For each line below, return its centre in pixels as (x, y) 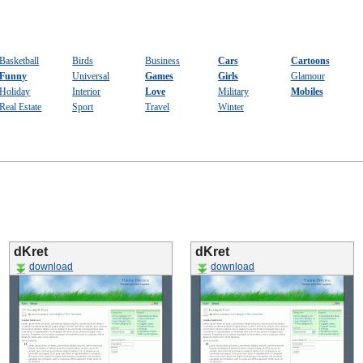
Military (233, 92)
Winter (231, 107)
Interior (87, 92)
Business (163, 61)
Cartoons (310, 61)
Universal (91, 77)
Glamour (307, 77)
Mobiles (307, 92)
